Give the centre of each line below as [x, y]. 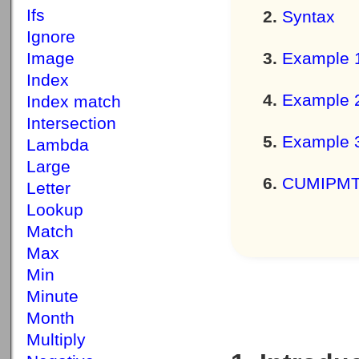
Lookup [55, 210]
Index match [74, 102]
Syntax [309, 17]
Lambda [58, 145]
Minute [52, 296]
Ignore [51, 37]
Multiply [56, 340]
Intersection [71, 123]
